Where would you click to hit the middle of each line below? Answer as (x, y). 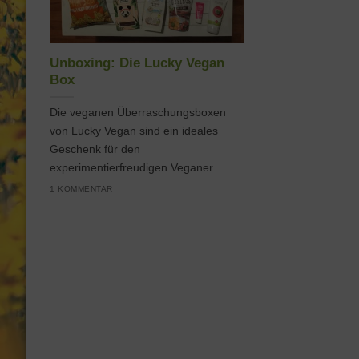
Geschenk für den (95, 149)
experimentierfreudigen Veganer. (133, 168)
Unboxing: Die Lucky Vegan (137, 63)
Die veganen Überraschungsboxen (138, 113)
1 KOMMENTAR (81, 188)
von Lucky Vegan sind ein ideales (134, 131)
